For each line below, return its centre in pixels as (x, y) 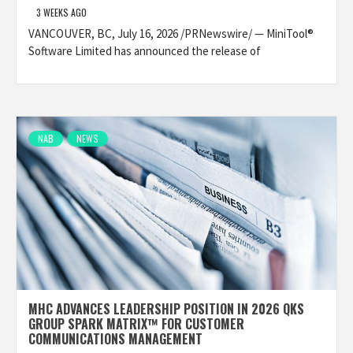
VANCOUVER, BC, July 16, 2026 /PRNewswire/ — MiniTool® (171, 33)
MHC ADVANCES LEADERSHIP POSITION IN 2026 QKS (166, 309)
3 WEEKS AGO (61, 12)
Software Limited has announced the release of (145, 51)
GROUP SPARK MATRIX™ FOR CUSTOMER (136, 324)
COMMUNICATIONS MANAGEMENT (115, 339)
